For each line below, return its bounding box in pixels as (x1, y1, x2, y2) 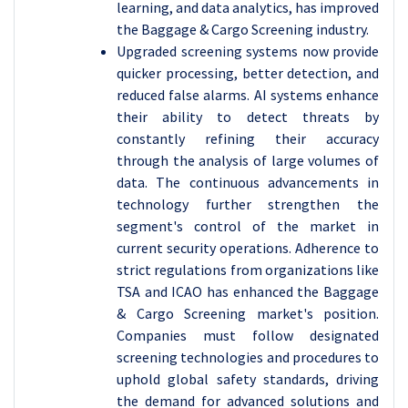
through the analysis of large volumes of (117, 151, 379, 169)
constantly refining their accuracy (117, 129, 379, 148)
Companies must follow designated (117, 326, 379, 344)
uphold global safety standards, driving (117, 370, 379, 388)
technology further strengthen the (117, 195, 379, 213)
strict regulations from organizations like (117, 260, 379, 279)
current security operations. (117, 239, 291, 257)
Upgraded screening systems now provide (117, 42, 379, 60)
